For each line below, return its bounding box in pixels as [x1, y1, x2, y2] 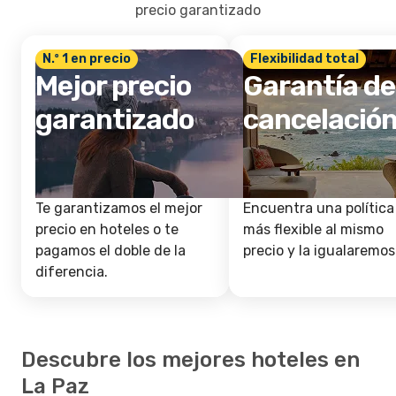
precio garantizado [135, 2, 261, 19]
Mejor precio [35, 69, 192, 103]
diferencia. [35, 263, 108, 280]
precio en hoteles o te [35, 221, 179, 238]
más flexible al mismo [243, 221, 384, 238]
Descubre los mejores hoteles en [21, 347, 360, 372]
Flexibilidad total [250, 51, 359, 66]
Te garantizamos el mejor [35, 200, 202, 217]
